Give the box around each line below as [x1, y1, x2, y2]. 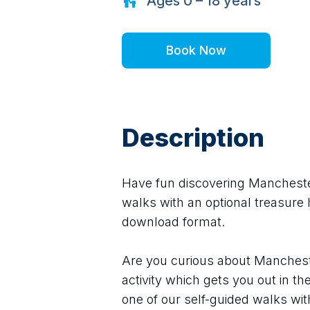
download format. [122, 215, 225, 229]
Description [122, 122, 264, 153]
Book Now [166, 43, 226, 57]
